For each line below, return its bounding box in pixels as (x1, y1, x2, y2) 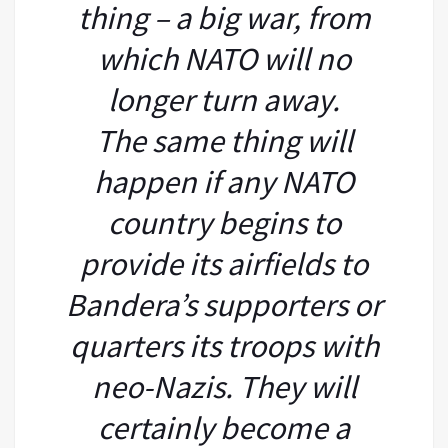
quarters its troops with (69, 325, 379, 366)
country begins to (107, 202, 341, 243)
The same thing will (95, 120, 353, 161)
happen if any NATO (94, 161, 354, 202)
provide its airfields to (80, 243, 368, 284)
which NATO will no (97, 38, 351, 79)
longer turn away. (108, 79, 340, 120)
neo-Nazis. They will (91, 366, 357, 407)
